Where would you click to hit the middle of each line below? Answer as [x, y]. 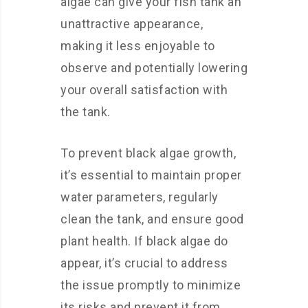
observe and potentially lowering [154, 68]
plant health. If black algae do [144, 241]
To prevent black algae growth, [148, 153]
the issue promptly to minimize [151, 285]
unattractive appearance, [132, 24]
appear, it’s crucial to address [144, 263]
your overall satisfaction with [144, 90]
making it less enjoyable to [138, 46]
